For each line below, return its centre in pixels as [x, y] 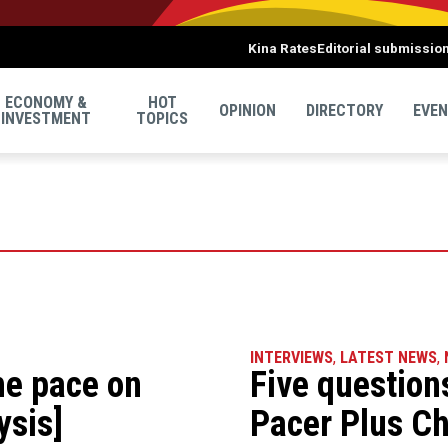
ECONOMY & [46, 102]
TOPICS [162, 118]
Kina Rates [282, 48]
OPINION [247, 110]
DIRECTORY [344, 110]
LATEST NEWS [389, 357]
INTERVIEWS [292, 357]
